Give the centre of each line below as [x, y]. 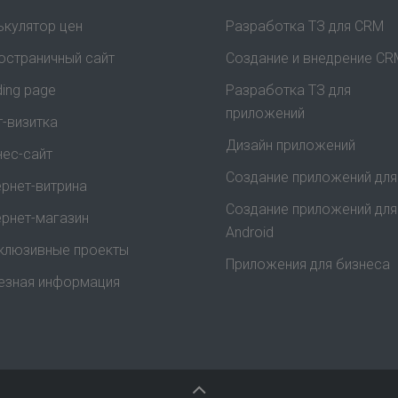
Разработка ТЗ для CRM [305, 27]
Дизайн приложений [291, 146]
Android [250, 233]
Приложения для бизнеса [308, 265]
